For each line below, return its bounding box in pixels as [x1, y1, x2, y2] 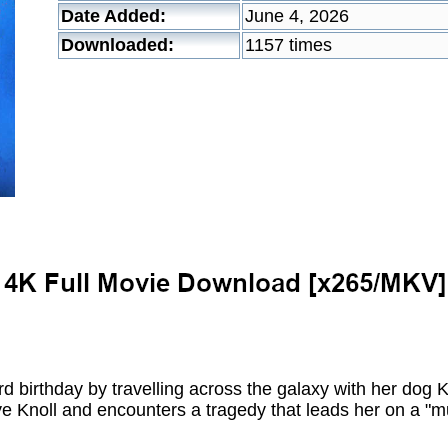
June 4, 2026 [245, 6, 349, 26]
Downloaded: [61, 35, 174, 55]
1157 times [245, 35, 332, 55]
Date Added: [61, 6, 166, 26]
